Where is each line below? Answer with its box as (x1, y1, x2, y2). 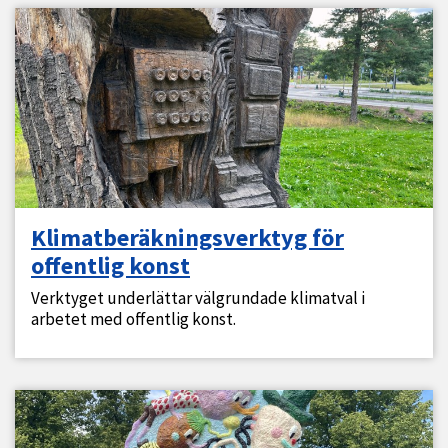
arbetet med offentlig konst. (31, 308, 236, 331)
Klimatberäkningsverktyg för (31, 222, 344, 254)
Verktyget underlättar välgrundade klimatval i (31, 287, 365, 310)
